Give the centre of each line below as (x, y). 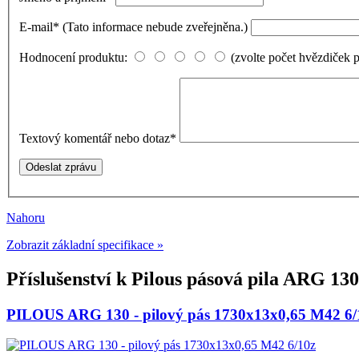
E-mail (36, 26)
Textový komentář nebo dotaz (95, 138)
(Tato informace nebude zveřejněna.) (155, 26)
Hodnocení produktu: (73, 57)
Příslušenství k (69, 278)
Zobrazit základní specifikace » (85, 244)
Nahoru (26, 217)
